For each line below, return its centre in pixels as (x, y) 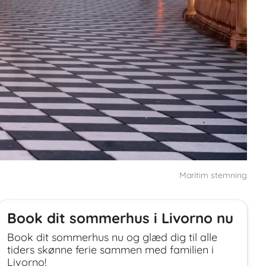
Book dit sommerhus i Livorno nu (120, 218)
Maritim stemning (213, 175)
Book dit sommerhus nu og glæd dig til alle (112, 237)
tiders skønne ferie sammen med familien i (110, 250)
